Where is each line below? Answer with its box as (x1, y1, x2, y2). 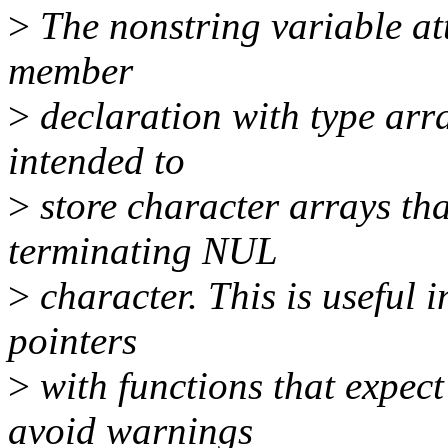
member (8, 49, 133, 93)
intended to (8, 139, 185, 183)
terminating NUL (8, 229, 278, 273)
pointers (8, 319, 137, 363)
